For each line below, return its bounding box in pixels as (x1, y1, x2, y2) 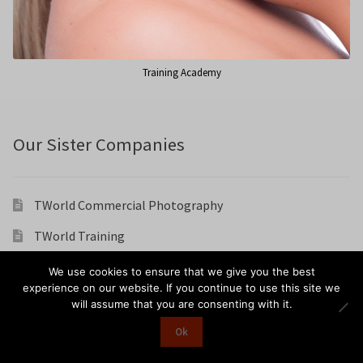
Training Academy (142, 66, 221, 80)
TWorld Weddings (33, 258, 131, 275)
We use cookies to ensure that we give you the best (48, 264, 315, 278)
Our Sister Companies (13, 132, 185, 156)
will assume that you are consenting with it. (70, 297, 293, 310)
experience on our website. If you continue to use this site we (23, 280, 340, 294)
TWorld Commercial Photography (33, 196, 223, 213)
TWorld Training (33, 227, 125, 244)
